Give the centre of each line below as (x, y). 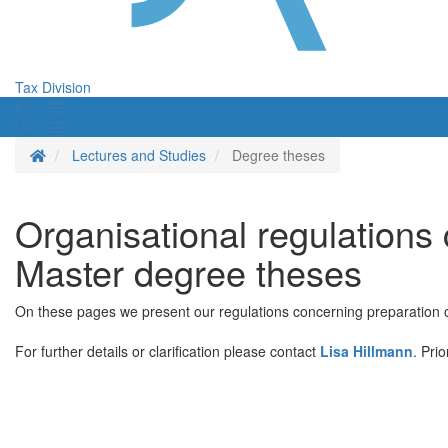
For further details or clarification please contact (167, 351)
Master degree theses (188, 272)
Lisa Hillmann (366, 351)
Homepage (80, 154)
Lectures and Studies (139, 155)
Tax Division (53, 87)
